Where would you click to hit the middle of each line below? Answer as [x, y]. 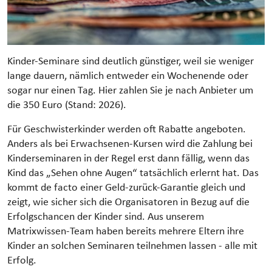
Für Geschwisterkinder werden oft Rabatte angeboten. [127, 129]
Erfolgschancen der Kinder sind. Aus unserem [106, 217]
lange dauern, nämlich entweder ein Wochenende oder [128, 76]
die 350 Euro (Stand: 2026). [68, 105]
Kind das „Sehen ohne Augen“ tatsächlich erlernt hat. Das [133, 173]
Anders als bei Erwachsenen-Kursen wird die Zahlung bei [130, 144]
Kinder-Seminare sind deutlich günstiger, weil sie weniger [131, 61]
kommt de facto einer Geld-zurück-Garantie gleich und [126, 188]
